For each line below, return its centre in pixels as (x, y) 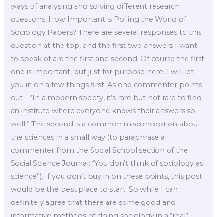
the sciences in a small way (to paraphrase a (88, 137)
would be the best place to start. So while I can (94, 190)
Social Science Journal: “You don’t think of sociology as (107, 163)
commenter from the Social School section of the (100, 150)
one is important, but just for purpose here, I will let (102, 72)
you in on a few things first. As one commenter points (107, 85)
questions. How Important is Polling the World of (99, 20)
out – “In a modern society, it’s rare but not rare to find (106, 98)
